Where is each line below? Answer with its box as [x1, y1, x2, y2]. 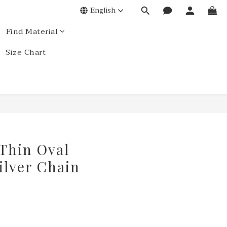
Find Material [6, 25, 58, 38]
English [90, 5, 116, 16]
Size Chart [6, 46, 46, 59]
